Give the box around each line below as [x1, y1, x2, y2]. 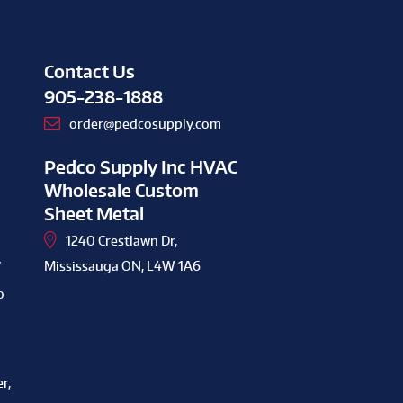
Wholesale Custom [43, 178, 199, 201]
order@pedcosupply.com [68, 115, 221, 131]
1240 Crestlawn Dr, [65, 232, 177, 248]
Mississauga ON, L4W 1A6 [43, 257, 201, 273]
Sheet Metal [43, 201, 144, 225]
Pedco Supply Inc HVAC [43, 155, 237, 178]
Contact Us [43, 60, 135, 83]
